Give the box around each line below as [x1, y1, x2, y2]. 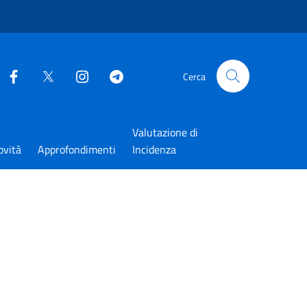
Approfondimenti [37, 141, 116, 158]
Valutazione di [132, 124, 198, 140]
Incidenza [132, 141, 176, 158]
